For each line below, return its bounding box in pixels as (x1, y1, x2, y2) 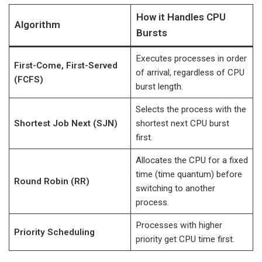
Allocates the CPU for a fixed (135, 155, 248, 166)
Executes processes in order (135, 53, 247, 64)
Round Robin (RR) (13, 176, 89, 187)
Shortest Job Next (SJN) (13, 118, 118, 129)
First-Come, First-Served (13, 60, 118, 71)
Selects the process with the (135, 104, 246, 115)
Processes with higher (135, 220, 222, 230)
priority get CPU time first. (135, 234, 235, 244)
